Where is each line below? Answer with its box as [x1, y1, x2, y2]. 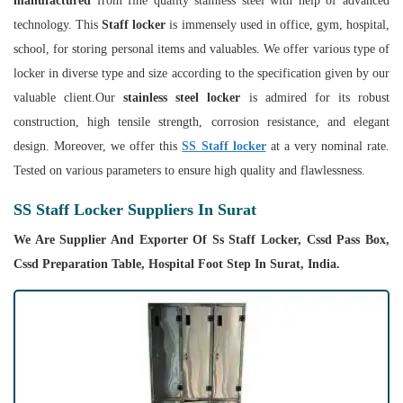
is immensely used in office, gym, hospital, [166, 18, 390, 32]
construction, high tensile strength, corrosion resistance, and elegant [13, 115, 390, 130]
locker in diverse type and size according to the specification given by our [13, 67, 390, 81]
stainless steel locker [123, 91, 241, 105]
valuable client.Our [13, 91, 124, 105]
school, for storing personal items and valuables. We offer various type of [13, 42, 390, 57]
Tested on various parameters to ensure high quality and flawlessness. [13, 164, 365, 178]
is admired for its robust [240, 91, 390, 105]
